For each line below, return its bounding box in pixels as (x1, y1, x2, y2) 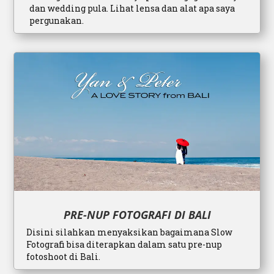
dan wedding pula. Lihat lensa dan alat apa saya (29, 2, 235, 15)
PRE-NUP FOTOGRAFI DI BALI (63, 207, 211, 222)
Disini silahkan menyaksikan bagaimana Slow (26, 226, 233, 238)
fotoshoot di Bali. (26, 250, 101, 262)
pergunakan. (29, 15, 84, 27)
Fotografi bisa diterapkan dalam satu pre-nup (26, 238, 223, 250)
